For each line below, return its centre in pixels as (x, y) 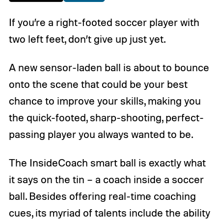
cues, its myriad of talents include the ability (109, 212)
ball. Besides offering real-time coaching (102, 196)
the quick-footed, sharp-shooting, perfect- (106, 118)
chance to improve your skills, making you (105, 101)
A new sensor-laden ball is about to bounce (109, 68)
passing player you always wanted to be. (101, 134)
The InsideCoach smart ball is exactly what (107, 162)
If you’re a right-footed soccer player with (104, 22)
